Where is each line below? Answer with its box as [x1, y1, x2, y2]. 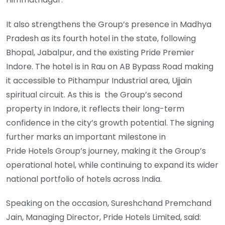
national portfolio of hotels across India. [6, 173, 162, 185]
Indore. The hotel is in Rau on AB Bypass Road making [6, 60, 213, 72]
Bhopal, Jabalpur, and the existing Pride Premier [6, 46, 194, 58]
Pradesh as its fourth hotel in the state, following [6, 32, 196, 44]
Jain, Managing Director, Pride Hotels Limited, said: [6, 211, 201, 223]
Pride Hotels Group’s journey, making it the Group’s [6, 145, 206, 157]
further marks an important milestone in [6, 131, 166, 143]
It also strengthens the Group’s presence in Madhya [6, 18, 211, 30]
